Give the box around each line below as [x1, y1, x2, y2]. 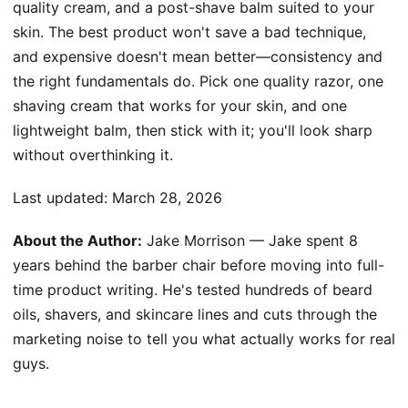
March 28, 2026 [112, 188, 222, 207]
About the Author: [13, 230, 142, 250]
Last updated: [13, 188, 112, 207]
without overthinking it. [13, 145, 173, 164]
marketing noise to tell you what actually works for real [13, 329, 395, 348]
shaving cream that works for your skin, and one [13, 96, 347, 115]
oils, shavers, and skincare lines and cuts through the [13, 304, 377, 323]
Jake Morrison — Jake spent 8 [142, 230, 358, 250]
